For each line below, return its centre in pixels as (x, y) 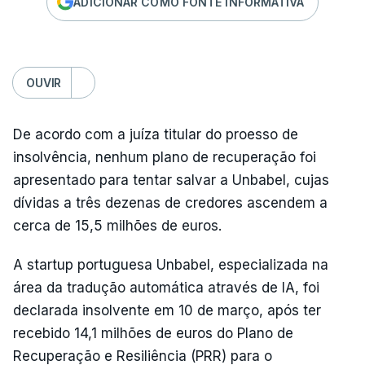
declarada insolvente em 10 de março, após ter (167, 310)
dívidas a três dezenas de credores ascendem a (170, 203)
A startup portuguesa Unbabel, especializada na (171, 265)
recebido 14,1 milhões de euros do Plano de (153, 333)
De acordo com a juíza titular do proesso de (156, 134)
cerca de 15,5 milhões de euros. (117, 226)
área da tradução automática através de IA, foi (166, 288)
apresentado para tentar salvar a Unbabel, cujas (171, 180)
